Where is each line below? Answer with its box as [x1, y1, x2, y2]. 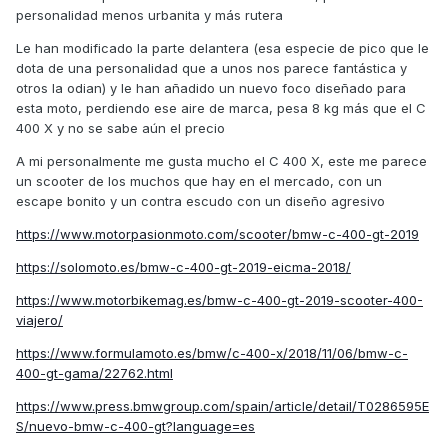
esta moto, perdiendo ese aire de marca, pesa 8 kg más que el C [16, 100, 426, 117]
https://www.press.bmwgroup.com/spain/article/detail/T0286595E [16, 398, 429, 415]
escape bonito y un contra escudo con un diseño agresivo [16, 193, 385, 210]
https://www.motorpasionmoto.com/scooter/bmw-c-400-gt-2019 [16, 226, 419, 243]
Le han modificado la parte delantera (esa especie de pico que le [16, 40, 429, 57]
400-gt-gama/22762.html [16, 365, 173, 382]
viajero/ [16, 312, 63, 329]
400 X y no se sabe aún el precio [16, 120, 225, 137]
